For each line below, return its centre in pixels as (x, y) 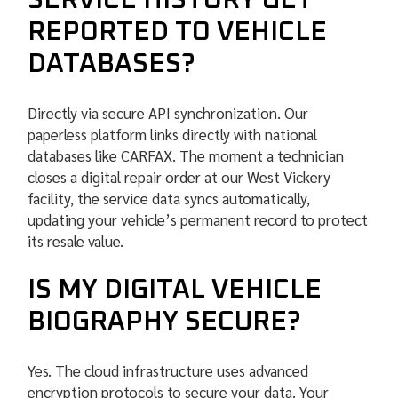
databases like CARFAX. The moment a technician (186, 156)
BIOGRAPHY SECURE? (165, 322)
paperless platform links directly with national (173, 135)
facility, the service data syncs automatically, (169, 199)
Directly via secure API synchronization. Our (168, 113)
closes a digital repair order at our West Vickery (179, 177)
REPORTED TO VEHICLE (178, 32)
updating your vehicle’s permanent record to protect (198, 220)
